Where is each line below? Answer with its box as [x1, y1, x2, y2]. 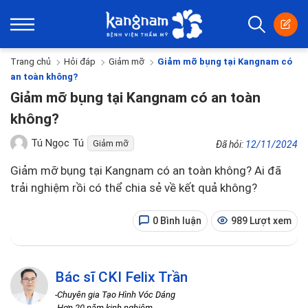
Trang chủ [10, 56, 51, 67]
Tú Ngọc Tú [31, 137, 84, 149]
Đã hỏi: [216, 139, 245, 150]
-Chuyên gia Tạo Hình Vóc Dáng [55, 289, 175, 300]
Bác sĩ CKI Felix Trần [55, 269, 188, 285]
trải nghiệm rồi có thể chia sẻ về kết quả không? [10, 181, 257, 195]
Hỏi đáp [64, 56, 96, 67]
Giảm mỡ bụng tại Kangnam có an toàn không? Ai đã [10, 164, 281, 177]
